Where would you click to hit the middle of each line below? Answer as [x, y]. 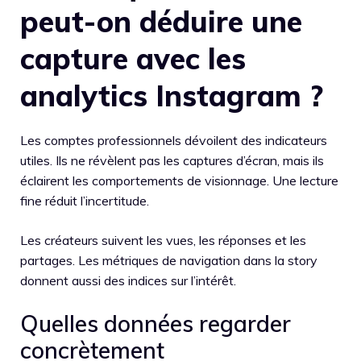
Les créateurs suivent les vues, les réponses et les [163, 241]
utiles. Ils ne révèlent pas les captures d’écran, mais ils [172, 161]
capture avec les [133, 59]
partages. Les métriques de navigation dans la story [169, 261]
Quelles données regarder [156, 324]
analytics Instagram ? [172, 96]
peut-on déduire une [161, 22]
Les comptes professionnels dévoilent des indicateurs [174, 141]
